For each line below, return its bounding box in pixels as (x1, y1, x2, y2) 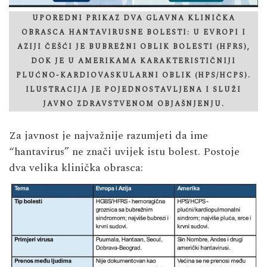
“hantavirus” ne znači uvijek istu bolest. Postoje (9, 143, 240, 160)
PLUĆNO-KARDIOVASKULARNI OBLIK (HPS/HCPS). (16, 69, 251, 81)
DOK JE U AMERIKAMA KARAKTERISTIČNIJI (31, 55, 236, 67)
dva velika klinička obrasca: (9, 159, 143, 176)
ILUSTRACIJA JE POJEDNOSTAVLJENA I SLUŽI (26, 83, 241, 95)
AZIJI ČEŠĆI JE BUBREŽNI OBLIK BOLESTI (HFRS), (17, 41, 250, 52)
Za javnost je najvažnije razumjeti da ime (9, 127, 208, 144)
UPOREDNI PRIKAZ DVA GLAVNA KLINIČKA (32, 12, 235, 24)
